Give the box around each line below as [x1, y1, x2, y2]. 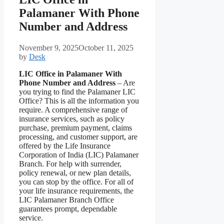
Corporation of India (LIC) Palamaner [19, 150, 138, 159]
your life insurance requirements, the [19, 186, 133, 195]
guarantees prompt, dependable [19, 204, 117, 213]
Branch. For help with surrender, [19, 159, 121, 168]
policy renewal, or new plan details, [19, 168, 131, 177]
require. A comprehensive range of [19, 105, 127, 114]
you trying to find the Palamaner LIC [19, 87, 135, 96]
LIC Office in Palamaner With [19, 69, 122, 78]
